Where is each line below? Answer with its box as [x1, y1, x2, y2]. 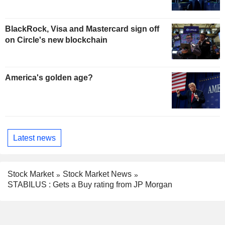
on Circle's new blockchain [5, 35, 107, 44]
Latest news [13, 133, 56, 142]
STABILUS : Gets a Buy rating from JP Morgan [8, 180, 172, 189]
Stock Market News [63, 170, 132, 179]
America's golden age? [5, 73, 93, 82]
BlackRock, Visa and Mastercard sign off [5, 24, 159, 33]
